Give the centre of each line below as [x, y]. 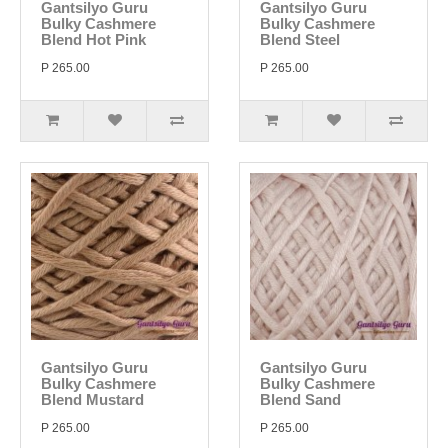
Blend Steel [300, 39]
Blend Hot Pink [93, 39]
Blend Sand [300, 399]
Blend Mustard [92, 399]
